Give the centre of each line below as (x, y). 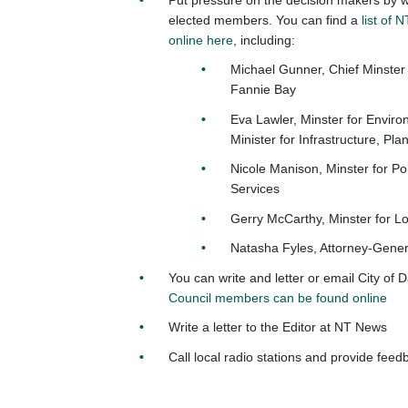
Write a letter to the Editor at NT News (278, 327)
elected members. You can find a (265, 20)
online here (201, 40)
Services (257, 189)
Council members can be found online (278, 297)
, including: (264, 40)
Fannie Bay (263, 90)
